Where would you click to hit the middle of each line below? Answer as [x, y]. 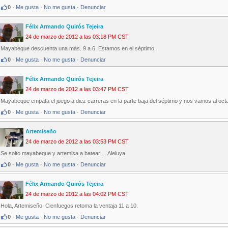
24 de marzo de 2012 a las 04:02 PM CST [77, 194]
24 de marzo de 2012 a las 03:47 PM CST [77, 89]
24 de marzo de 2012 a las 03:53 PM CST [77, 142]
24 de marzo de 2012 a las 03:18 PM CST [77, 37]
